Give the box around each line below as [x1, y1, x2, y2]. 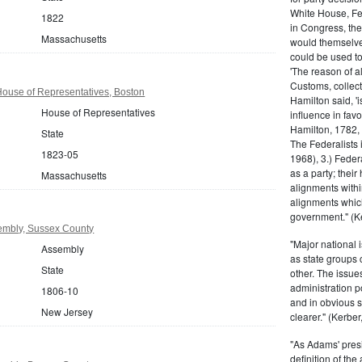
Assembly [41, 241, 85, 255]
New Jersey [41, 304, 94, 318]
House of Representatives [41, 104, 156, 119]
